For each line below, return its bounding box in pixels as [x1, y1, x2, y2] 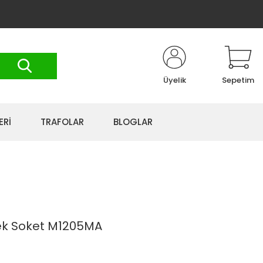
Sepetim [222, 75, 254, 86]
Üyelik [163, 75, 186, 86]
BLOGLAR [113, 116, 153, 128]
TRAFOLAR [41, 116, 84, 128]
